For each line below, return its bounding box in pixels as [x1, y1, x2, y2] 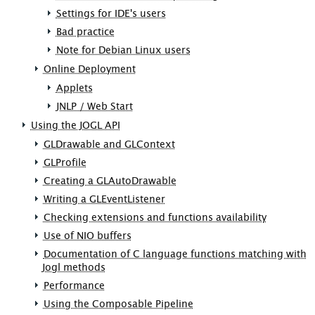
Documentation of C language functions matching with [43, 249, 307, 259]
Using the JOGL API [30, 120, 120, 131]
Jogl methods [41, 262, 105, 273]
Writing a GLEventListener [43, 194, 165, 205]
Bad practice [56, 27, 115, 37]
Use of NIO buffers [43, 231, 131, 241]
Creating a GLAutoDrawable [43, 176, 176, 186]
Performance [43, 281, 105, 291]
